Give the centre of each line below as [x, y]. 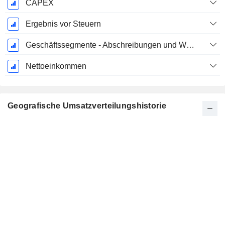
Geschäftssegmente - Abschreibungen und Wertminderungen [190, 45]
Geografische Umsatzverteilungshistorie [87, 106]
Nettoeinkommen [56, 66]
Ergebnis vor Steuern [63, 24]
